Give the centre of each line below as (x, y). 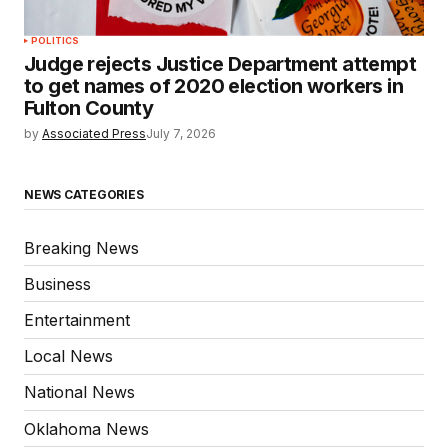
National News (79, 392)
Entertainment (77, 319)
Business (57, 283)
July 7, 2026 (181, 133)
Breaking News (81, 247)
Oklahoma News (86, 428)
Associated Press (94, 133)
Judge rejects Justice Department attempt (220, 63)
